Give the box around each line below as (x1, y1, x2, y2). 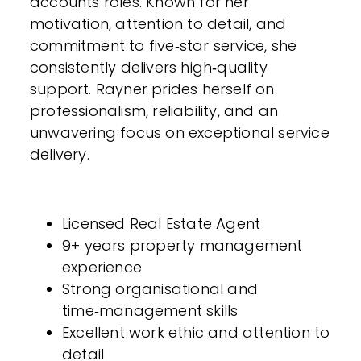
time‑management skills (62, 301, 243, 321)
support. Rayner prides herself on (30, 79, 275, 99)
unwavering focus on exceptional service (30, 122, 330, 143)
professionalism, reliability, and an (30, 101, 279, 121)
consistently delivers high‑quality (30, 57, 268, 77)
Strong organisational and (62, 279, 258, 299)
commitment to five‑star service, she (30, 35, 297, 56)
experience (62, 257, 147, 277)
